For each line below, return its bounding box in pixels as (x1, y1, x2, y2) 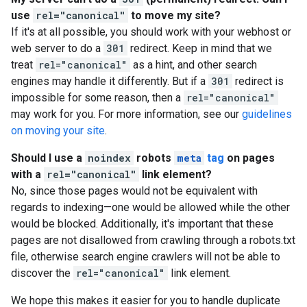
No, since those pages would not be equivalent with (11, 184, 258, 197)
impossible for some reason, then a (11, 91, 184, 104)
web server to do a (11, 42, 103, 55)
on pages (224, 151, 275, 164)
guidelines (242, 108, 292, 121)
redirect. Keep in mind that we (127, 42, 272, 55)
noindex (88, 151, 131, 164)
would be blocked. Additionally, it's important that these (11, 217, 273, 230)
